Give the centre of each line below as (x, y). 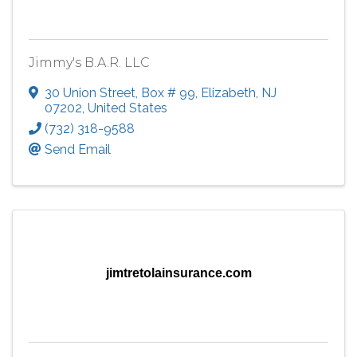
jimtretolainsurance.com (178, 273)
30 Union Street (90, 92)
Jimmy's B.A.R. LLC (89, 62)
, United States (125, 108)
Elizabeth (228, 92)
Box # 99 (168, 92)
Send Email (78, 149)
